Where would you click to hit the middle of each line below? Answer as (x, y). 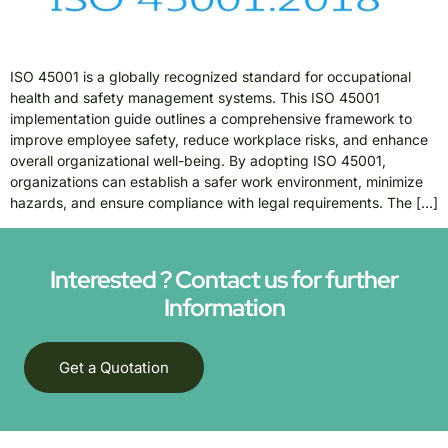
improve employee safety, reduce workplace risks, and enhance (219, 140)
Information (224, 307)
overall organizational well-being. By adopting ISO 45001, (198, 161)
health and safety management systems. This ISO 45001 (195, 98)
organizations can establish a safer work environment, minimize (216, 182)
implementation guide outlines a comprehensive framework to (211, 119)
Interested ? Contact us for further (224, 279)
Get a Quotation (114, 367)
